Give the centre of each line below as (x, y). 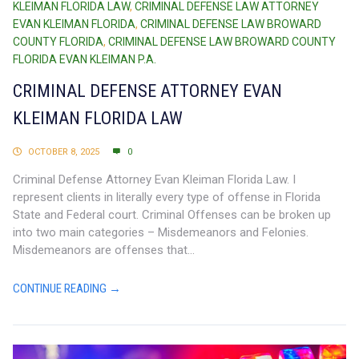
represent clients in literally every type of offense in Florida (167, 198)
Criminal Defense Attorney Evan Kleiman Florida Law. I (154, 180)
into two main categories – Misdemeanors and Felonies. (161, 233)
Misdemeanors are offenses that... (104, 250)
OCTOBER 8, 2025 (64, 152)
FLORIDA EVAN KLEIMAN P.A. (85, 60)
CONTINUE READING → (67, 289)
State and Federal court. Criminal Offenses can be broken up (172, 215)
